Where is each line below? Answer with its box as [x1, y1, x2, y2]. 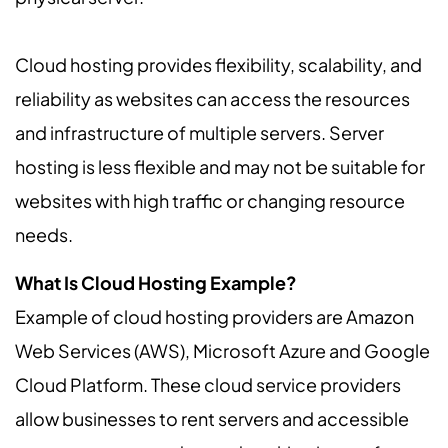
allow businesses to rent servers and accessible [15, 407, 409, 431]
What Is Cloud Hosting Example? [15, 271, 297, 295]
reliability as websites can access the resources [15, 86, 410, 110]
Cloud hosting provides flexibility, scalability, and [15, 52, 422, 76]
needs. [15, 222, 73, 246]
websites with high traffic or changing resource [15, 188, 405, 212]
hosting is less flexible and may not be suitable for [15, 154, 425, 178]
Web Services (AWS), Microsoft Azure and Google [15, 339, 430, 363]
